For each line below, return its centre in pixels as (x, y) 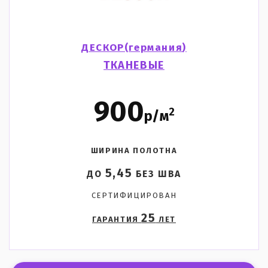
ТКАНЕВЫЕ (134, 66)
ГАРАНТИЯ (117, 220)
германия (156, 48)
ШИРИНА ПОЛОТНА (134, 151)
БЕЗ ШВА (157, 174)
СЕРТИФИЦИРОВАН (134, 196)
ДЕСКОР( (105, 48)
